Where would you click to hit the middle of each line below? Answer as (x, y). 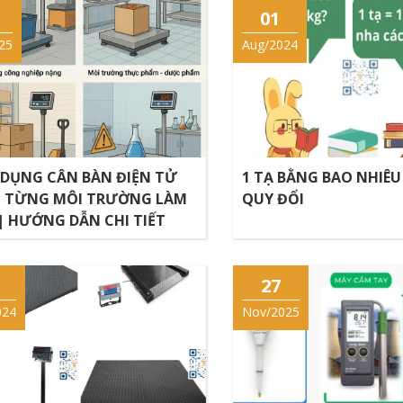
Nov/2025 (271, 311)
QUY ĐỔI (273, 198)
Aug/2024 (270, 45)
